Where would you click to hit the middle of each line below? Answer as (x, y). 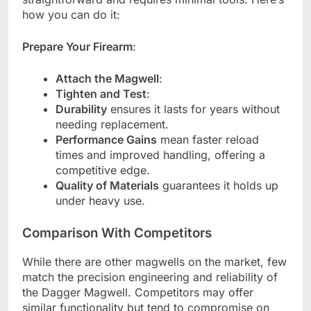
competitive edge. (103, 170)
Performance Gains (106, 139)
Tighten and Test (101, 93)
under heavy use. (100, 200)
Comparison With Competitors (117, 233)
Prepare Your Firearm (77, 46)
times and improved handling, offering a (160, 154)
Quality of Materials (107, 185)
